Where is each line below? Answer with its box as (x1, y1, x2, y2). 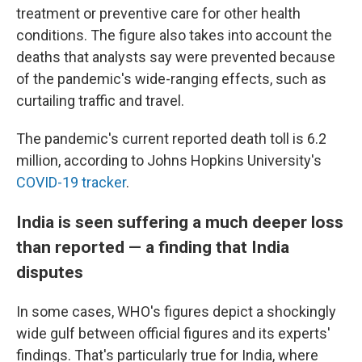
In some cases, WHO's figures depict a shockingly (16, 303, 336, 321)
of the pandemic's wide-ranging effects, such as (16, 70, 326, 88)
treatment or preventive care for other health (16, 5, 301, 23)
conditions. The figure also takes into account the (16, 27, 332, 44)
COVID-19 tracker (16, 174, 126, 192)
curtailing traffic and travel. (16, 92, 184, 110)
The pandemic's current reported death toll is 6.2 (16, 130, 326, 148)
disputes (16, 262, 83, 283)
